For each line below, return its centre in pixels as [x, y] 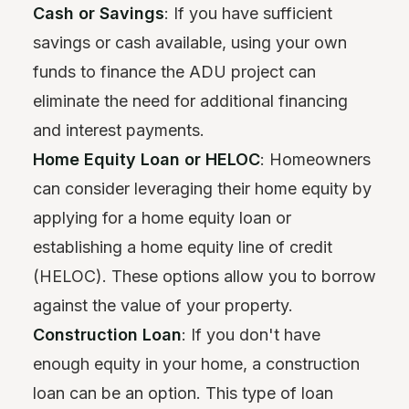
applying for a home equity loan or [162, 217]
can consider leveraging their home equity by [202, 188]
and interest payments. [119, 130]
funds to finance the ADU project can [174, 71]
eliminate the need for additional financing [190, 100]
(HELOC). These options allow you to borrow [204, 276]
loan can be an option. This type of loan [183, 393]
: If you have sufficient [248, 13]
